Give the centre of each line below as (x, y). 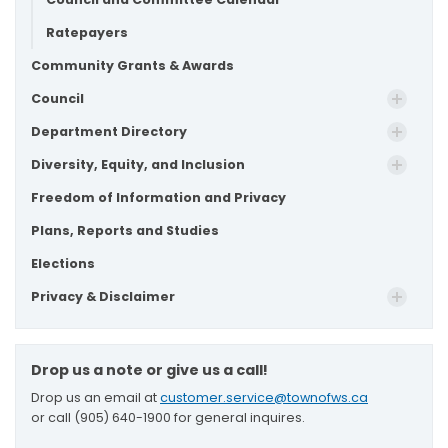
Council (57, 98)
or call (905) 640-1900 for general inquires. (168, 418)
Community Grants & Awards (132, 65)
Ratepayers (87, 32)
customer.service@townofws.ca (264, 398)
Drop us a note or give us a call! (149, 370)
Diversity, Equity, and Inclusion (138, 164)
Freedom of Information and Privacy (158, 197)
